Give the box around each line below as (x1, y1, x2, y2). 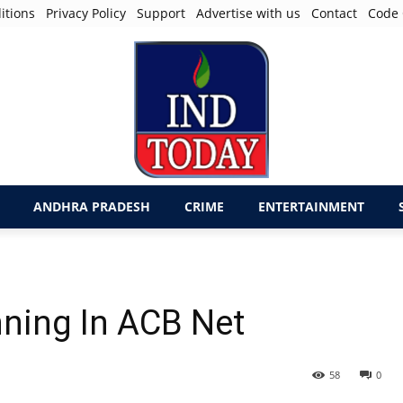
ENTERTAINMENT (258, 198, 364, 215)
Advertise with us (196, 4, 301, 22)
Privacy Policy (46, 4, 127, 22)
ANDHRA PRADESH (33, 198, 150, 215)
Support (137, 4, 186, 22)
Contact (311, 4, 358, 22)
